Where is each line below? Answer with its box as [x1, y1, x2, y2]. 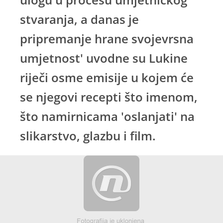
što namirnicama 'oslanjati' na [20, 108, 195, 124]
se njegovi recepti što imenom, [20, 89, 198, 105]
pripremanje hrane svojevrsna [20, 30, 194, 47]
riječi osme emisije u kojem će [20, 69, 194, 86]
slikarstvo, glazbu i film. [20, 127, 156, 144]
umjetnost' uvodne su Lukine [20, 50, 188, 66]
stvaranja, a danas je [20, 11, 139, 27]
